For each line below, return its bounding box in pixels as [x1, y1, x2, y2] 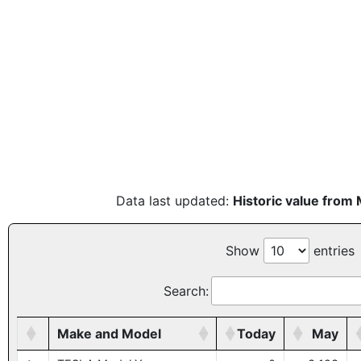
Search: [164, 283, 209, 299]
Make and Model [57, 326, 161, 342]
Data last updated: [116, 193, 233, 209]
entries [309, 243, 355, 259]
